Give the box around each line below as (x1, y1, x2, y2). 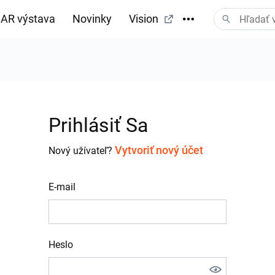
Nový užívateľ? (48, 145, 115, 157)
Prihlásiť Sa (48, 114, 148, 137)
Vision (129, 12, 158, 25)
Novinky (72, 12, 112, 25)
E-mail (48, 181, 76, 193)
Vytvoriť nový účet (115, 144, 203, 157)
